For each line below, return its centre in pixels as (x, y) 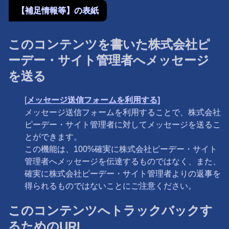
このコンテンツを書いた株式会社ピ (109, 44)
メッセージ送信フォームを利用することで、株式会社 (123, 112)
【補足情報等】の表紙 (58, 10)
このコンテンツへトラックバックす (110, 210)
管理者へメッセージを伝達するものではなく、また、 (123, 161)
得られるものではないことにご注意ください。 (110, 186)
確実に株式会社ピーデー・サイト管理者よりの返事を (123, 173)
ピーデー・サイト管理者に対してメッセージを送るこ (123, 124)
